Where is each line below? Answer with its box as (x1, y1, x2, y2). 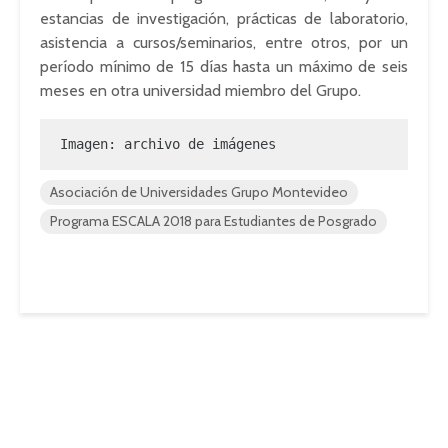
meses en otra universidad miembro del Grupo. (40, 81, 361, 100)
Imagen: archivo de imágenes (60, 136, 276, 152)
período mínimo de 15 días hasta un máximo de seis (40, 57, 408, 76)
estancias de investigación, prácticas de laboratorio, (40, 9, 408, 28)
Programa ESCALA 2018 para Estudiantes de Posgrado (50, 212, 377, 230)
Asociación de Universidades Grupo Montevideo (50, 183, 348, 201)
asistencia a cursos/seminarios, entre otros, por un (40, 33, 408, 52)
